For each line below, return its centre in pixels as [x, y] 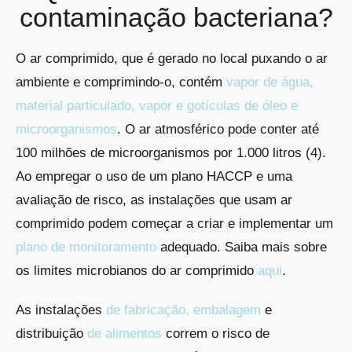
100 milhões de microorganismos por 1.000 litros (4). [170, 152]
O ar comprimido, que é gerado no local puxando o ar [171, 58]
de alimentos [124, 333]
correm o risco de [215, 333]
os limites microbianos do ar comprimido [136, 270]
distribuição [51, 333]
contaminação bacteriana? [176, 17]
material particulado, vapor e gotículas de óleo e [156, 105]
